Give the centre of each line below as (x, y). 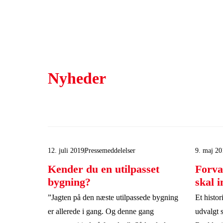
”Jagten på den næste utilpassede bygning (113, 197)
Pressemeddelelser (110, 151)
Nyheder (77, 78)
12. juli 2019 (66, 151)
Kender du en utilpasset (104, 169)
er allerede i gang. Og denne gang (101, 211)
